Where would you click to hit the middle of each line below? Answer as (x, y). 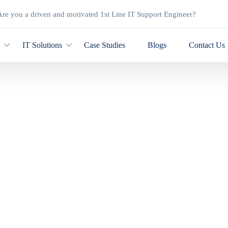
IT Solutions (42, 45)
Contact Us (207, 45)
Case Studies (105, 45)
